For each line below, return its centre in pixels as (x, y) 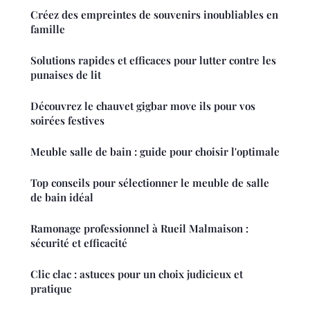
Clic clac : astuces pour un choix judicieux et (137, 274)
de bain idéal (62, 198)
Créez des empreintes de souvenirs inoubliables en (154, 15)
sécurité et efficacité (79, 243)
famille (48, 29)
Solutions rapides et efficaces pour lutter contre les (153, 61)
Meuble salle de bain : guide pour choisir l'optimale (155, 152)
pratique (51, 289)
